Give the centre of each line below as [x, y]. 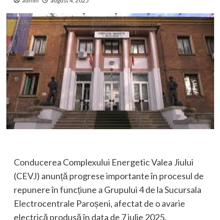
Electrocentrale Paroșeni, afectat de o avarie [99, 204]
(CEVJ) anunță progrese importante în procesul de [109, 176]
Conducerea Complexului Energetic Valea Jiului [103, 162]
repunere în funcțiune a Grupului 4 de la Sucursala [107, 190]
